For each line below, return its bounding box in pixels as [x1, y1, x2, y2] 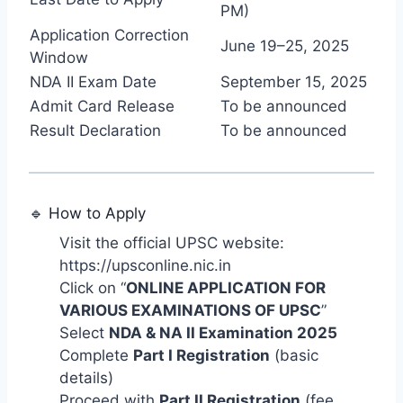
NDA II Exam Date [30, 72, 157, 91]
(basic [270, 346, 318, 365]
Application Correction [30, 25, 189, 44]
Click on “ [59, 279, 126, 298]
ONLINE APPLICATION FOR [126, 279, 326, 298]
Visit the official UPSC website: [59, 234, 284, 253]
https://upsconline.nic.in [59, 256, 231, 275]
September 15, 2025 [220, 72, 367, 91]
